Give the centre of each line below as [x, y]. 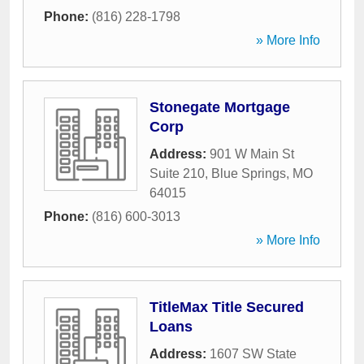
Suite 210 [177, 173]
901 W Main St [252, 154]
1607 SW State [253, 354]
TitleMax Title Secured [227, 307]
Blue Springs [249, 173]
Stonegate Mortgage [220, 107]
